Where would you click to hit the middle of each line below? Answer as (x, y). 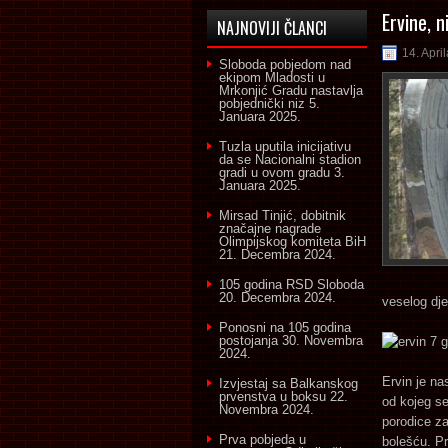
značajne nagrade (270, 228)
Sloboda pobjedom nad (285, 64)
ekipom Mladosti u (272, 77)
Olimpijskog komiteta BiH (292, 241)
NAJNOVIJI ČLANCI (272, 28)
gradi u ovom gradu (274, 172)
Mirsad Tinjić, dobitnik (282, 215)
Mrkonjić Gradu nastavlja (291, 90)
